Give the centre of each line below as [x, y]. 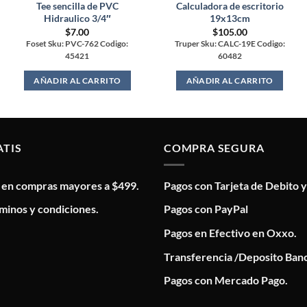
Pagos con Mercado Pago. [226, 280]
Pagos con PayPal [206, 209]
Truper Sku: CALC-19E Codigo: [230, 43]
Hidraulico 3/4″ [77, 19]
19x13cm [230, 19]
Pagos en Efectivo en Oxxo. [230, 232]
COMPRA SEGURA [214, 148]
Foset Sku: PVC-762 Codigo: [77, 43]
